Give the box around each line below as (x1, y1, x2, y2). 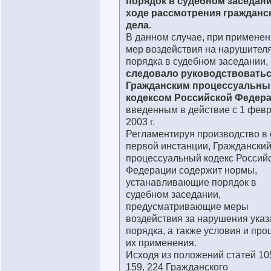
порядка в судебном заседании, (126, 56, 268, 67)
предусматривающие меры (126, 201, 249, 212)
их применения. (126, 238, 197, 248)
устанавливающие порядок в (126, 177, 256, 188)
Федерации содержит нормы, (126, 165, 257, 175)
